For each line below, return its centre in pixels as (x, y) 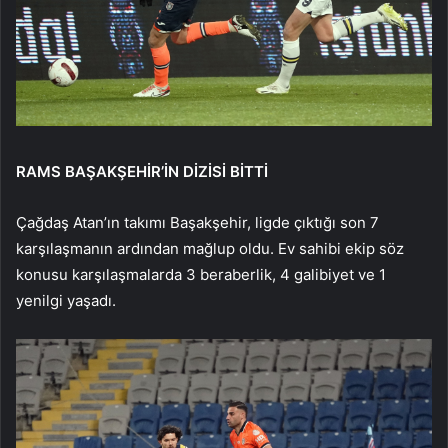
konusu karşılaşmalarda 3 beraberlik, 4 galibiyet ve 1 (201, 274)
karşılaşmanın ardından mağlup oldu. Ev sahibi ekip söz (210, 248)
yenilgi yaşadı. (66, 300)
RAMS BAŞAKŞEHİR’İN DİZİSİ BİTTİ (142, 171)
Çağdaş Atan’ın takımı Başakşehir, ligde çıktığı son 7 (197, 222)
